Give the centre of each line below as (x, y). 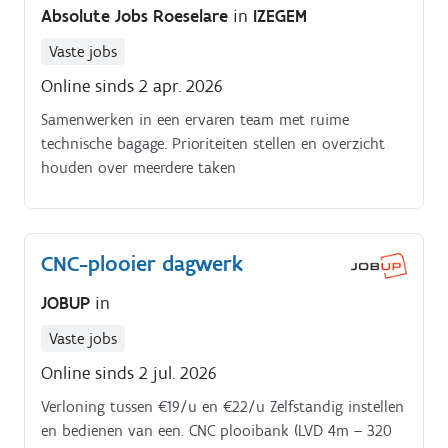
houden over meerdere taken (138, 167)
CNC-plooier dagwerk (142, 263)
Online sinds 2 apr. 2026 (132, 85)
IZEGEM (280, 15)
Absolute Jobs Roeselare (137, 15)
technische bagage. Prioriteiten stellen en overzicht (213, 143)
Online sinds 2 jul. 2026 (129, 373)
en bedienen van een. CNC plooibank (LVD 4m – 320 (216, 431)
